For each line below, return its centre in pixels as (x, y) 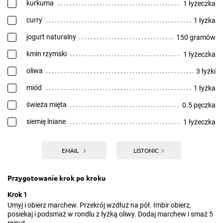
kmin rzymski (47, 54)
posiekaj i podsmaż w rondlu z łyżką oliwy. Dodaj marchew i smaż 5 (110, 214)
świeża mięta (47, 105)
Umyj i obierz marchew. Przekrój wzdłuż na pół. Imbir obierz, (99, 205)
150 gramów (196, 37)
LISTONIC (146, 150)
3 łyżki (206, 71)
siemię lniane (46, 121)
